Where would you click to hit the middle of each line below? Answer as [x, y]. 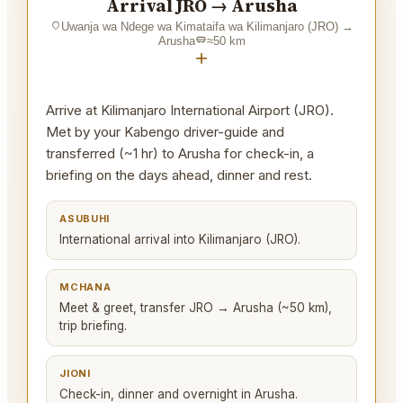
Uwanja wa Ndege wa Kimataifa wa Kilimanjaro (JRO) [199, 27]
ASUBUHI [85, 219]
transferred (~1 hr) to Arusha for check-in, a [180, 153]
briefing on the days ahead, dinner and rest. [179, 175]
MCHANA [85, 287]
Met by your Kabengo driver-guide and [166, 132]
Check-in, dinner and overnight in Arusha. [179, 394]
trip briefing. [94, 326]
